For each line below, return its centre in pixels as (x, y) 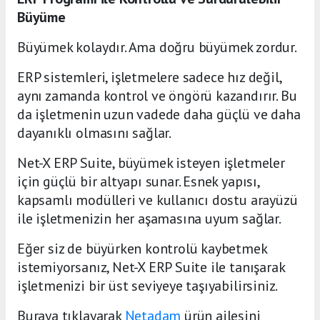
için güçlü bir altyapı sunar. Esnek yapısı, (138, 181)
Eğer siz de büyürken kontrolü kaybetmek (142, 248)
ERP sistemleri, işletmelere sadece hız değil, (149, 77)
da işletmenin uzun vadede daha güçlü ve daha (159, 114)
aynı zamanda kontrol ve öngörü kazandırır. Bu (157, 95)
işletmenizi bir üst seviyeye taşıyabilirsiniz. (148, 285)
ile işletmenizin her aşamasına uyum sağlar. (149, 218)
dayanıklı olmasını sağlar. (95, 132)
